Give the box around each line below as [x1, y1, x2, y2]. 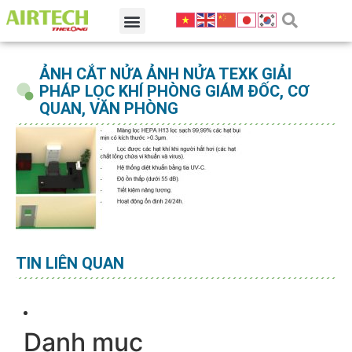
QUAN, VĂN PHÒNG [39, 99, 178, 118]
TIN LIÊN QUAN [16, 254, 124, 273]
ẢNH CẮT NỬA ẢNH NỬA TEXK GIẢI [39, 64, 291, 83]
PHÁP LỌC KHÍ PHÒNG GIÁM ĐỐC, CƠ [39, 82, 310, 101]
